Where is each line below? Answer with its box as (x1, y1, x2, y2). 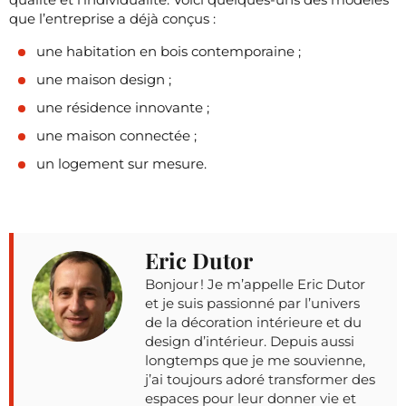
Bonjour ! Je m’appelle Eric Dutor (145, 275, 365, 293)
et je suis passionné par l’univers (145, 294, 360, 312)
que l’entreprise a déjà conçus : (9, 9, 216, 27)
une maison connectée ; (36, 126, 197, 144)
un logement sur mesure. (36, 154, 207, 172)
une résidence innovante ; (36, 98, 209, 116)
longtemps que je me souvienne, (145, 351, 365, 369)
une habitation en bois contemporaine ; (36, 42, 301, 60)
